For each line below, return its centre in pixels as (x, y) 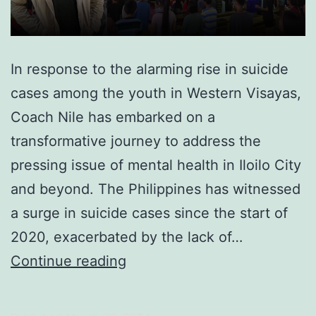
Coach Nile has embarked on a (113, 117)
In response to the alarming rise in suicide (150, 69)
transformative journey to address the (136, 141)
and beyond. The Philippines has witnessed (156, 189)
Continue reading (68, 261)
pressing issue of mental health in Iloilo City (156, 165)
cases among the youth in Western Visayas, (156, 93)
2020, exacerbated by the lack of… (127, 237)
